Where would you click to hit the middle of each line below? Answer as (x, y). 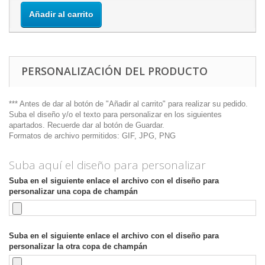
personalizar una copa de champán (73, 191)
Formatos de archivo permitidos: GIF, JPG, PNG (92, 136)
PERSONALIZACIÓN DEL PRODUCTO (114, 71)
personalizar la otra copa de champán (78, 246)
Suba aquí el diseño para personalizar (107, 165)
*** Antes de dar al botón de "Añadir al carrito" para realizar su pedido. (128, 104)
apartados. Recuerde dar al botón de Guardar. (87, 125)
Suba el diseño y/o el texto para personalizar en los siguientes (115, 114)
